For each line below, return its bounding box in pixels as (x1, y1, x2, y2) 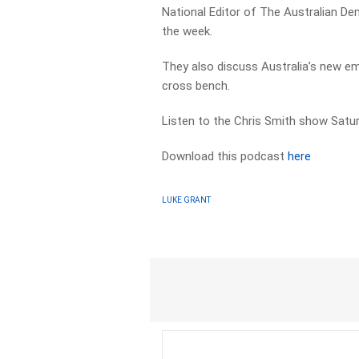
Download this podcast (162, 149, 288, 163)
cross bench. (162, 79, 231, 93)
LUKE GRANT (162, 195, 212, 204)
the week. (162, 24, 213, 38)
